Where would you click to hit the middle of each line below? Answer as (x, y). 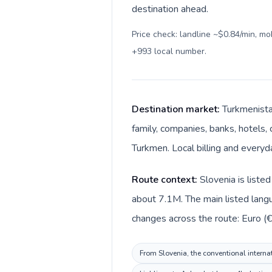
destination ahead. (170, 9)
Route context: (166, 180)
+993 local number (168, 51)
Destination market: (177, 109)
